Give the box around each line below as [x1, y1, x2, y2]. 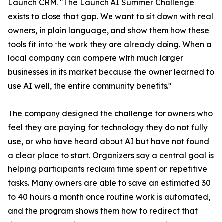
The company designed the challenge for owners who [8, 109, 213, 119]
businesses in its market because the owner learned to [8, 67, 214, 77]
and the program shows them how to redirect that [8, 206, 198, 216]
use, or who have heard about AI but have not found [8, 136, 209, 147]
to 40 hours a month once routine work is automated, [8, 192, 210, 202]
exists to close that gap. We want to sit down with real [8, 11, 213, 22]
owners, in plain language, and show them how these [8, 25, 209, 36]
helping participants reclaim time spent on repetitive [8, 164, 207, 174]
